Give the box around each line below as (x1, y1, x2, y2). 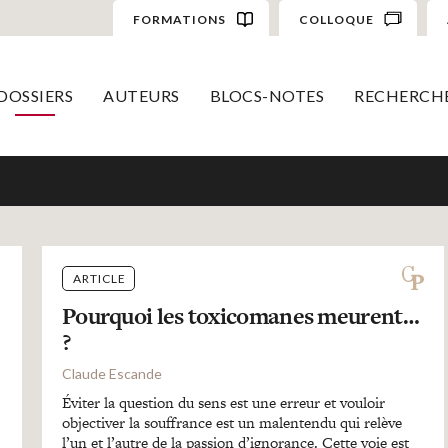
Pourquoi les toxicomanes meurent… (61, 300, 419, 332)
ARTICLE (72, 271, 126, 286)
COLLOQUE (298, 12, 374, 27)
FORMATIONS (132, 12, 226, 27)
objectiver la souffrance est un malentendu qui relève (61, 412, 402, 433)
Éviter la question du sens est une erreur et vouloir (61, 392, 385, 413)
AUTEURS (103, 86, 180, 105)
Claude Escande (61, 365, 162, 382)
